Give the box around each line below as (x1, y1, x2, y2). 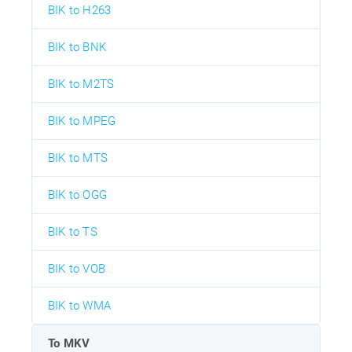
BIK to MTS (48, 151, 108, 166)
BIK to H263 (48, 3, 112, 18)
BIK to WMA (48, 299, 111, 313)
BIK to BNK (48, 40, 106, 55)
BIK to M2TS (48, 77, 115, 92)
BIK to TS (48, 225, 97, 240)
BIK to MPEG (48, 114, 116, 129)
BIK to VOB (48, 262, 105, 277)
